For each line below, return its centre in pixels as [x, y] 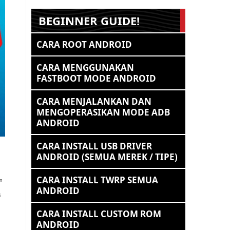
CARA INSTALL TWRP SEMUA [97, 180]
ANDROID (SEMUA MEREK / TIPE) [107, 157]
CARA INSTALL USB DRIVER [94, 146]
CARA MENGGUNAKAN [85, 68]
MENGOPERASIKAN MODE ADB [103, 112]
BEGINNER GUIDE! [89, 21]
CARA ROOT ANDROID [84, 44]
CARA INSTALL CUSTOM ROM [99, 214]
